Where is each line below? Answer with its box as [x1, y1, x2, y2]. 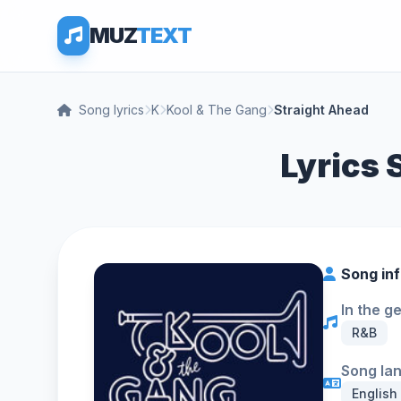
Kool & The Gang [166, 102, 267, 117]
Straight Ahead [274, 102, 369, 117]
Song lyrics [79, 102, 144, 117]
